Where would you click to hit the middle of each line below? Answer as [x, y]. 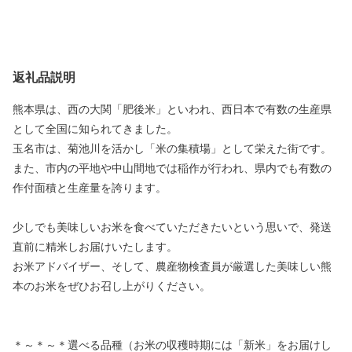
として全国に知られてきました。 [95, 130]
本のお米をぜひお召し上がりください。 [112, 287]
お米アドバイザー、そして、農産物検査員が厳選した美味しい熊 [172, 267]
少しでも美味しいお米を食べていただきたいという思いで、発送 [172, 228]
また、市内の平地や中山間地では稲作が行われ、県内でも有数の [172, 169]
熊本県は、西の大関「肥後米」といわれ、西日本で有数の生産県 [172, 110]
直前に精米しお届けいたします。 [95, 247]
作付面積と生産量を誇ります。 [90, 189]
